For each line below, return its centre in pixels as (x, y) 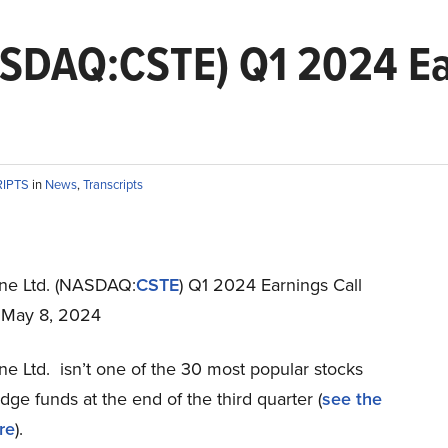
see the (351, 398)
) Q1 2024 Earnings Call (270, 284)
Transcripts (113, 184)
